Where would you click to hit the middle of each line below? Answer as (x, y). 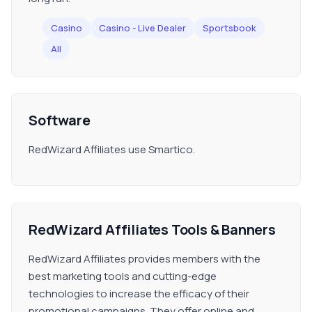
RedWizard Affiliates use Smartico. (112, 149)
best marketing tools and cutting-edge (123, 276)
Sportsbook (229, 28)
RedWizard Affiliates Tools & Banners (152, 229)
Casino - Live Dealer (142, 28)
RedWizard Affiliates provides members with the (145, 259)
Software (60, 120)
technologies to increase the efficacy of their (139, 294)
